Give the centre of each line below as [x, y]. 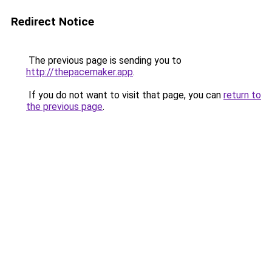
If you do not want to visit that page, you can [125, 95]
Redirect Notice [53, 22]
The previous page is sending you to [104, 60]
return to [242, 95]
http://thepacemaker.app [80, 72]
